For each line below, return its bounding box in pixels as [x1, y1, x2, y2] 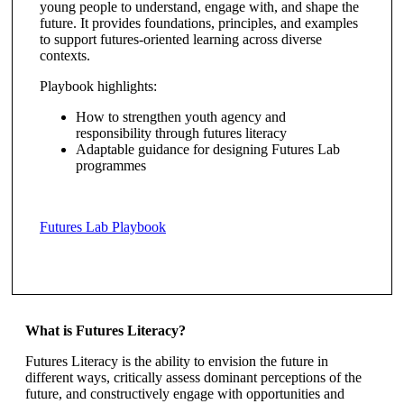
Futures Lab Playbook [40, 219, 166, 234]
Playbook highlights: [40, 78, 157, 94]
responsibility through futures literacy [76, 125, 290, 141]
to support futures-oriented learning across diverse [40, 32, 322, 47]
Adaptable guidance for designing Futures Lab [76, 142, 340, 157]
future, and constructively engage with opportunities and [25, 386, 344, 401]
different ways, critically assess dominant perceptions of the [25, 370, 362, 385]
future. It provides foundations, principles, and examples [40, 15, 358, 31]
